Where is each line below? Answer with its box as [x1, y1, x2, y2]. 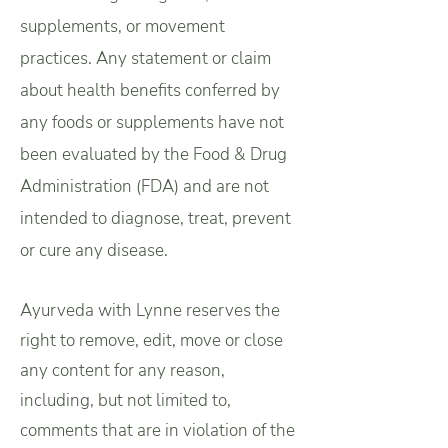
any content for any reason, [20, 359, 225, 382]
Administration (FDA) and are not [20, 175, 269, 198]
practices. [20, 47, 96, 70]
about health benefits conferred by [20, 79, 280, 102]
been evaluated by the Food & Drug [20, 143, 287, 166]
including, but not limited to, [20, 389, 231, 412]
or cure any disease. [20, 239, 168, 262]
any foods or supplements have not [20, 111, 284, 134]
